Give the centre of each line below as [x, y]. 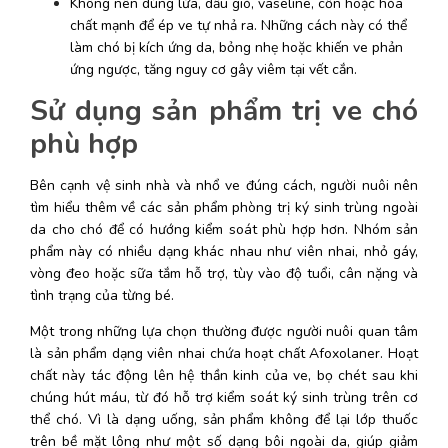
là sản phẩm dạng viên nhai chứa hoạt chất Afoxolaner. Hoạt [224, 353]
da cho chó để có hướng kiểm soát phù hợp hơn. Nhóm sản [224, 229]
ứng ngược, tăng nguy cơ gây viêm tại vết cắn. [215, 69]
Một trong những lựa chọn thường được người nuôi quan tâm [224, 331]
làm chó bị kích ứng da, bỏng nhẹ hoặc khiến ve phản [236, 47]
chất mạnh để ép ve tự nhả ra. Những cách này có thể [238, 25]
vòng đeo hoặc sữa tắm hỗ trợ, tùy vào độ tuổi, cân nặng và [224, 273]
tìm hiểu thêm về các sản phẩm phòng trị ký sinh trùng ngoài [224, 207]
